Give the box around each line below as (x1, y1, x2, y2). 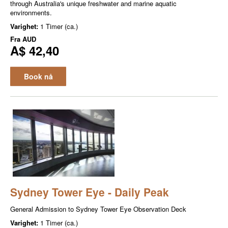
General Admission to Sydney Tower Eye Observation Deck (10, 204, 186, 214)
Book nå (23, 71, 53, 81)
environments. (10, 7, 52, 17)
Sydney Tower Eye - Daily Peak (10, 184, 169, 200)
